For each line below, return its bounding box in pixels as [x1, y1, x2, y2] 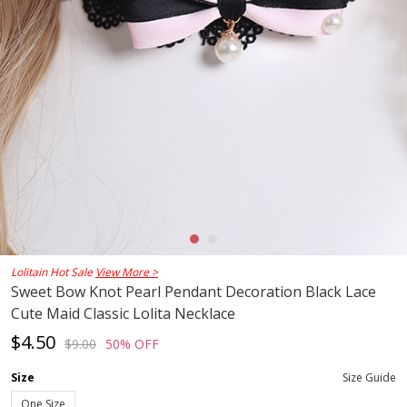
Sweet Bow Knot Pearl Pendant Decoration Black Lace [11, 282, 376, 303]
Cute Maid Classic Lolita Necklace [11, 303, 235, 324]
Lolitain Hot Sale [11, 264, 95, 281]
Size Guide [342, 370, 396, 386]
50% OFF [105, 335, 159, 353]
